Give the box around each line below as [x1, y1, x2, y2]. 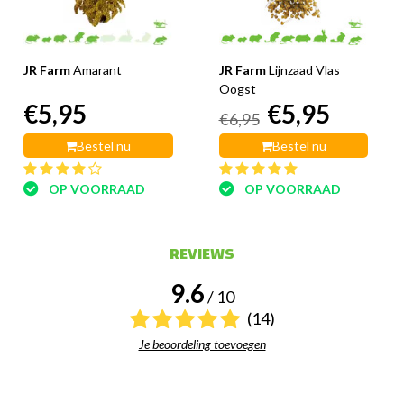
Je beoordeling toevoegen [138, 336, 266, 353]
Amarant [73, 62, 122, 78]
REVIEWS [170, 238, 234, 269]
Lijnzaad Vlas [268, 62, 340, 78]
